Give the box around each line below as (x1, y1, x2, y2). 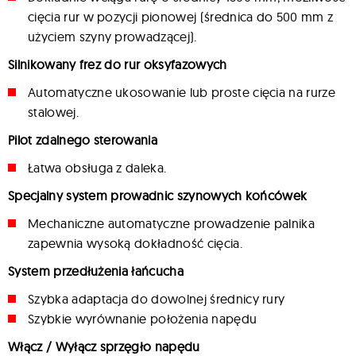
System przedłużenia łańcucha (8, 262, 184, 279)
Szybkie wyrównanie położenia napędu (28, 310, 257, 327)
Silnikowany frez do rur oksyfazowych (8, 56, 227, 72)
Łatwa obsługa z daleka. (28, 159, 167, 176)
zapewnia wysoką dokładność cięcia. (28, 234, 242, 251)
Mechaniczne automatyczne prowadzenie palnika (28, 215, 315, 231)
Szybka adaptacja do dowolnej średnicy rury (28, 290, 285, 307)
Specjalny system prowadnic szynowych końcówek (8, 187, 308, 203)
